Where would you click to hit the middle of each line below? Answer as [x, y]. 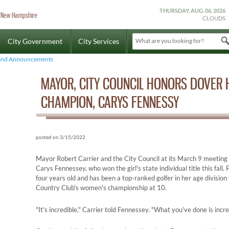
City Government [35, 41]
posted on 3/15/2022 [61, 137]
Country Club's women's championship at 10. [101, 188]
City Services [99, 41]
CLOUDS [214, 18]
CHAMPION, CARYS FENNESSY [110, 102]
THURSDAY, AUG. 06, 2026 [192, 10]
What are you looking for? [170, 41]
